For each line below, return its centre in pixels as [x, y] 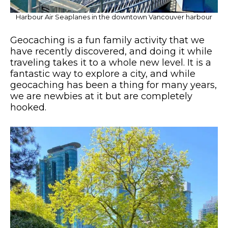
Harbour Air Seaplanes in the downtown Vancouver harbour [114, 17]
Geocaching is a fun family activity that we [107, 40]
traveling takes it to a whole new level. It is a [111, 62]
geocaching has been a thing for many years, [113, 85]
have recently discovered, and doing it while [111, 51]
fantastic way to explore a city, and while [103, 74]
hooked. [28, 107]
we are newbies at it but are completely [101, 96]
